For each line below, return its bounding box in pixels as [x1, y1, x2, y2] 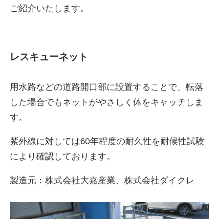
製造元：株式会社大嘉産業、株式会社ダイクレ [10, 175, 195, 186]
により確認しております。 [10, 152, 115, 162]
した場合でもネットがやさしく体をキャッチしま [10, 97, 203, 108]
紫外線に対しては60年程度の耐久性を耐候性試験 [10, 136, 204, 147]
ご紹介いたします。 [10, 3, 89, 14]
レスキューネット [10, 51, 88, 63]
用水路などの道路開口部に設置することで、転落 [10, 82, 203, 92]
